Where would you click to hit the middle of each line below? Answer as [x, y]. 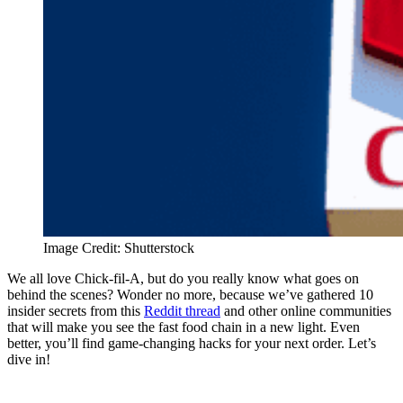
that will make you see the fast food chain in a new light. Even [184, 327]
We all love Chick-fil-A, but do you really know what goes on [183, 279]
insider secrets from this [76, 311]
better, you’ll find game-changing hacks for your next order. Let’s [192, 344]
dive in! [29, 360]
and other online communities [306, 311]
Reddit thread [182, 311]
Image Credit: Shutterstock [119, 248]
